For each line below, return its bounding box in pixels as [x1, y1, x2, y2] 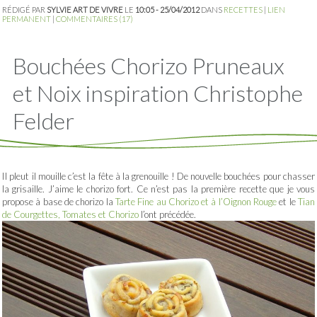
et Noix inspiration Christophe [13, 79, 303, 108]
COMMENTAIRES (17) [56, 14, 133, 24]
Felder [13, 107, 74, 135]
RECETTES [224, 5, 263, 15]
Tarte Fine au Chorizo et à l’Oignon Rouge [115, 196, 277, 208]
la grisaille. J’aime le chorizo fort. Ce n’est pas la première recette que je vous [2, 183, 315, 195]
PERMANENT [2, 14, 51, 24]
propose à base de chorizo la [2, 196, 115, 208]
